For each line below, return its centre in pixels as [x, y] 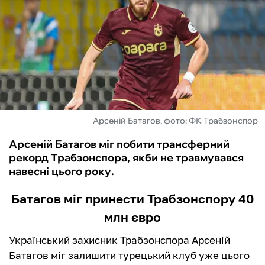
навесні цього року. [62, 172]
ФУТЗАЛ [35, 22]
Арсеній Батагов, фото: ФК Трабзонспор [175, 121]
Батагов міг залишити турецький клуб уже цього [129, 256]
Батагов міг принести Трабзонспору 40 [132, 199]
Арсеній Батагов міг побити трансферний [119, 144]
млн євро [132, 217]
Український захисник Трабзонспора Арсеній [119, 240]
